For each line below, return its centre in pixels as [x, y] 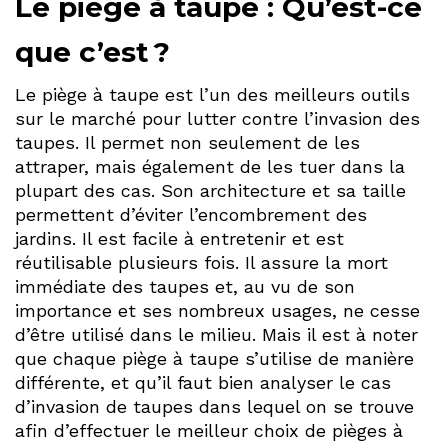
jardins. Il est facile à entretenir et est [179, 239]
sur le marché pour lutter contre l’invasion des [217, 119]
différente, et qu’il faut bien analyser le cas [203, 383]
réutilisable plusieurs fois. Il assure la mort [201, 263]
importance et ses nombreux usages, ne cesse [217, 311]
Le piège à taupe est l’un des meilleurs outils [212, 95]
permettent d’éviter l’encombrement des [191, 215]
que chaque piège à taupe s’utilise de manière [214, 359]
